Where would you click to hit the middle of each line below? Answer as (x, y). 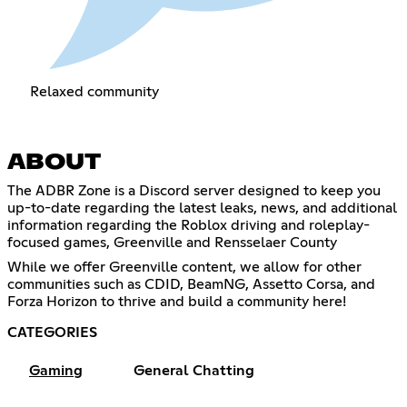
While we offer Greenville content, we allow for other (184, 268)
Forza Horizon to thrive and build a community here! (177, 302)
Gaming (56, 371)
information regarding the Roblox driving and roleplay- (189, 226)
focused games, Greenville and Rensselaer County (172, 243)
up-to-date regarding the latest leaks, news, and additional (202, 208)
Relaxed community (94, 92)
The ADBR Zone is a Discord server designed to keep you (194, 191)
